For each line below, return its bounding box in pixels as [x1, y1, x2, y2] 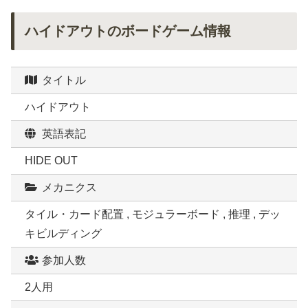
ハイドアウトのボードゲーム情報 [25, 23, 231, 39]
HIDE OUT [25, 155, 78, 167]
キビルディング [25, 228, 102, 240]
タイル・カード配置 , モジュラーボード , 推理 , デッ [25, 208, 280, 221]
